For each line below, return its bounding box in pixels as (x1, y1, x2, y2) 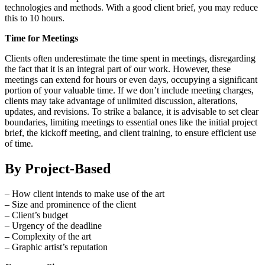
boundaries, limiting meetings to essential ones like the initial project (5, 117, 257, 128)
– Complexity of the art (5, 231, 91, 241)
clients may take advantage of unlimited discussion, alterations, (5, 96, 238, 106)
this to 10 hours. (5, 13, 67, 24)
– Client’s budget (5, 209, 68, 220)
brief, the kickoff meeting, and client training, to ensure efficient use (5, 128, 256, 138)
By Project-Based (5, 160, 111, 176)
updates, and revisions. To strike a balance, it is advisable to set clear (5, 106, 258, 117)
